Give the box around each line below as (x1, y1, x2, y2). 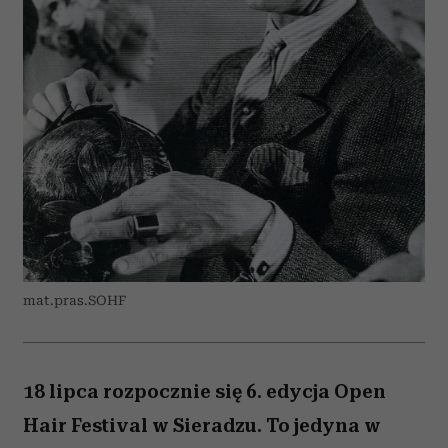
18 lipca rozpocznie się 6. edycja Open (23, 380, 386, 403)
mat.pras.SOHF (23, 293, 126, 308)
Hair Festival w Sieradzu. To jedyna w (23, 414, 381, 437)
